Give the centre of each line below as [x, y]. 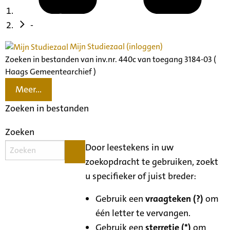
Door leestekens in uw [130, 147]
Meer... [28, 90]
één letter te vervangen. [143, 213]
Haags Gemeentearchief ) [51, 71]
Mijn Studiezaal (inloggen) [116, 46]
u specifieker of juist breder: [141, 176]
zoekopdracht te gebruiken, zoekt [152, 161]
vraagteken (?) [175, 198]
